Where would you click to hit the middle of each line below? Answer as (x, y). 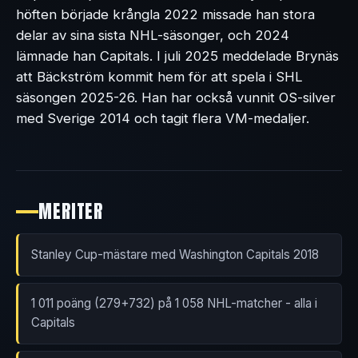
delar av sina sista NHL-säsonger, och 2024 (153, 35)
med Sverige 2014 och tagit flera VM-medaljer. (163, 118)
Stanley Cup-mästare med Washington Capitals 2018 (175, 255)
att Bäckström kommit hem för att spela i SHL (159, 76)
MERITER (71, 212)
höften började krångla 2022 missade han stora (165, 14)
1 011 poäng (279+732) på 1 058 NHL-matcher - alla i (174, 304)
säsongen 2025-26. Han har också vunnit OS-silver (176, 97)
